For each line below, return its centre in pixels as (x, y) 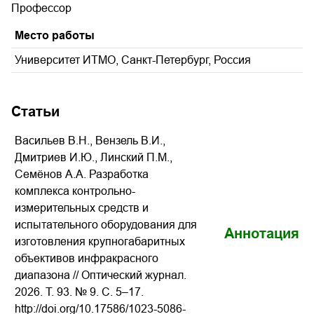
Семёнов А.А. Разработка (82, 174)
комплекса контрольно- (75, 191)
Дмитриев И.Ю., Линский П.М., (94, 157)
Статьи (35, 111)
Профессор (41, 8)
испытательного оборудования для (106, 225)
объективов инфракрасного (87, 258)
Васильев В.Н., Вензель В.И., (90, 141)
